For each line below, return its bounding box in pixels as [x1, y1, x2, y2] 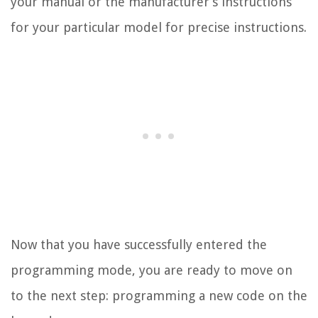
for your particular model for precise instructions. [11, 19, 307, 35]
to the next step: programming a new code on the [11, 287, 307, 303]
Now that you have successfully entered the [11, 236, 267, 252]
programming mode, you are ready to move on [11, 262, 292, 278]
